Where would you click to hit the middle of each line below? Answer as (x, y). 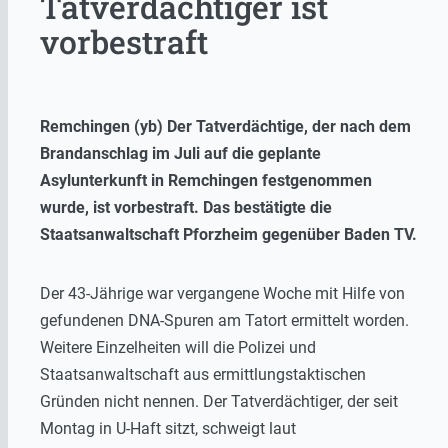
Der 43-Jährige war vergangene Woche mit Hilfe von (222, 293)
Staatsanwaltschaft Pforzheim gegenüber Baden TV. (228, 234)
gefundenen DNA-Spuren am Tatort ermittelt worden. (224, 320)
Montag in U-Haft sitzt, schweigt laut (168, 428)
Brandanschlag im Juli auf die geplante (180, 153)
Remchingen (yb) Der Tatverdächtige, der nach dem (225, 126)
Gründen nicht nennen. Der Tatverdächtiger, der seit (219, 401)
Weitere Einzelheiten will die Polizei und (178, 347)
